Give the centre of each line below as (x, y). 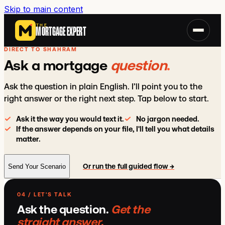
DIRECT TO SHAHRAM (41, 49)
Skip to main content (43, 9)
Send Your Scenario (37, 166)
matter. (28, 139)
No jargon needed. (168, 119)
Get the (130, 209)
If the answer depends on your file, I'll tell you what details (115, 129)
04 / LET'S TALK (44, 195)
